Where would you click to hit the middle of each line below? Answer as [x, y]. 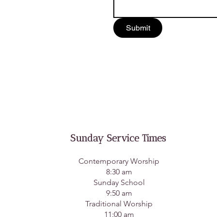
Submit [138, 28]
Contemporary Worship [119, 161]
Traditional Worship [119, 204]
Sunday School [119, 182]
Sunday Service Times [118, 138]
